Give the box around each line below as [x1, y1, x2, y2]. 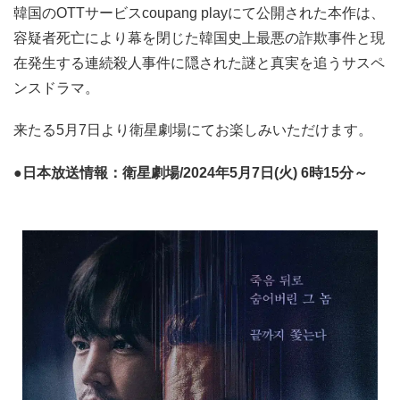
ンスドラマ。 [13, 80, 99, 96]
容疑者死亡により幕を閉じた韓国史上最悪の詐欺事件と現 [13, 30, 385, 46]
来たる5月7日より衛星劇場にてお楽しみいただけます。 [13, 122, 372, 138]
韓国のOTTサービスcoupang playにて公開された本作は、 [13, 5, 385, 21]
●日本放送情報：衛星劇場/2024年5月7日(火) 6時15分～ [13, 164, 368, 180]
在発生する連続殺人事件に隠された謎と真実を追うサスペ [13, 55, 385, 71]
